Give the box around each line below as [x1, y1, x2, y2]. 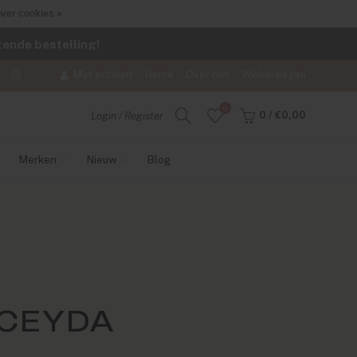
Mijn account [73, 69, 134, 80]
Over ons [186, 69, 230, 80]
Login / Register [91, 110, 164, 122]
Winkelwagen [241, 69, 307, 80]
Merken [18, 155, 57, 166]
